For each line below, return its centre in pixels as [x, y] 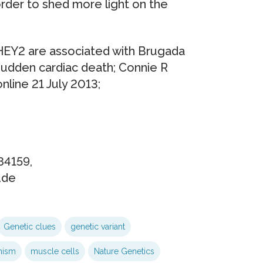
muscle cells [55, 252]
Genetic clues [29, 227]
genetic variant [97, 227]
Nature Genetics [124, 252]
